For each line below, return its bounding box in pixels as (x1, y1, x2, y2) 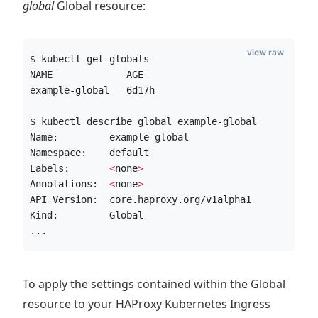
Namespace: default (30, 147, 149, 158)
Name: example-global (30, 131, 189, 143)
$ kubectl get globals (30, 53, 149, 65)
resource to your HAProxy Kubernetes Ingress (23, 296, 270, 312)
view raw (247, 47, 284, 57)
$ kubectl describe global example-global (30, 116, 257, 127)
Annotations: (30, 178, 109, 190)
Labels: (30, 163, 109, 174)
